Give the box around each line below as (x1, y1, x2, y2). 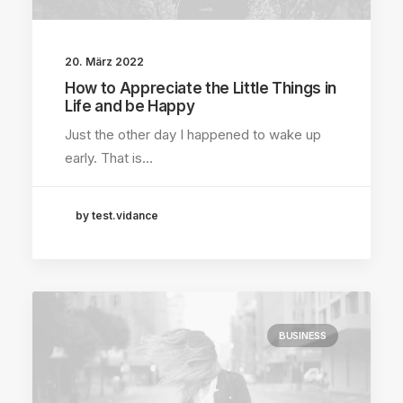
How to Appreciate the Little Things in (65, 78, 337, 97)
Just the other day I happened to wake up (65, 125, 321, 143)
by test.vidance (76, 209, 158, 223)
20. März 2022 (65, 54, 144, 68)
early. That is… (65, 148, 153, 166)
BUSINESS (278, 329, 327, 342)
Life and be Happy (65, 96, 195, 115)
